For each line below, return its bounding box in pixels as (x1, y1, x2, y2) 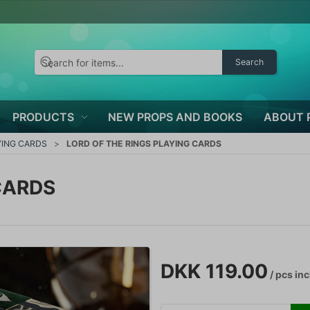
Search (235, 57, 264, 67)
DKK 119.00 (160, 259, 268, 283)
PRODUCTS (12, 109, 74, 124)
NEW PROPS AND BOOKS (107, 109, 242, 124)
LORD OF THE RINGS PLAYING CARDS (66, 138, 221, 149)
